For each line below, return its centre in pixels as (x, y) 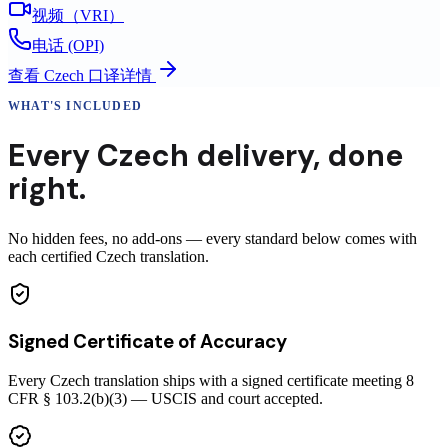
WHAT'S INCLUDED (75, 106)
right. (47, 189)
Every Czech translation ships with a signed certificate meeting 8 (211, 381)
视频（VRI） (78, 16)
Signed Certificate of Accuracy (147, 341)
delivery (254, 156)
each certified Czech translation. (108, 257)
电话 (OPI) (68, 46)
